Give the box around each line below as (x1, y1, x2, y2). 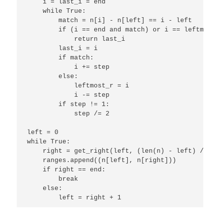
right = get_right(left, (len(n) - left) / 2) (27, 147, 216, 155)
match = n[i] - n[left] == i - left (27, 16, 192, 24)
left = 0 (27, 128, 59, 136)
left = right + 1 (27, 193, 122, 201)
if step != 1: (27, 100, 110, 108)
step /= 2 (27, 110, 110, 117)
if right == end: (27, 165, 106, 173)
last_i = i (27, 44, 102, 52)
